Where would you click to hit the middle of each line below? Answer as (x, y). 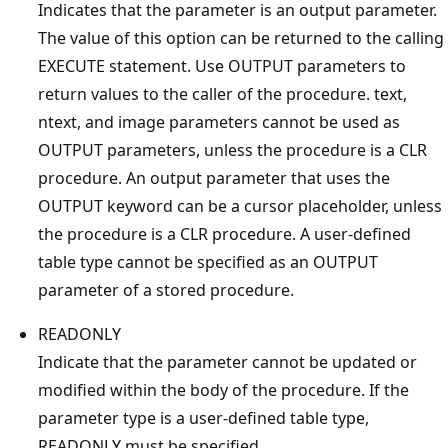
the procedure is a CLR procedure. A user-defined (224, 234)
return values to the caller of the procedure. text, (222, 94)
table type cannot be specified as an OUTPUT (208, 262)
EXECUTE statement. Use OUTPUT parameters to (222, 66)
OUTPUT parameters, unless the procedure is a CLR (232, 150)
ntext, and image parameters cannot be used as (219, 122)
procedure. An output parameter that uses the (214, 178)
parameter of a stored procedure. (166, 290)
